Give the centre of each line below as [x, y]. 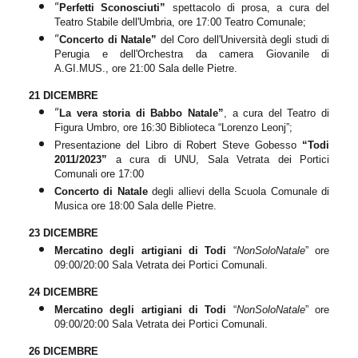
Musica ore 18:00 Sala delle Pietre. [135, 205]
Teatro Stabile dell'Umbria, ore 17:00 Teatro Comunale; [180, 22]
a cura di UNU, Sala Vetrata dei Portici [218, 159]
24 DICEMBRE [64, 292]
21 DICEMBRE [64, 95]
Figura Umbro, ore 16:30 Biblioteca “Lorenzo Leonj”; [173, 127]
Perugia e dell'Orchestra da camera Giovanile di [192, 54]
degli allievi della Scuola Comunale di [238, 191]
